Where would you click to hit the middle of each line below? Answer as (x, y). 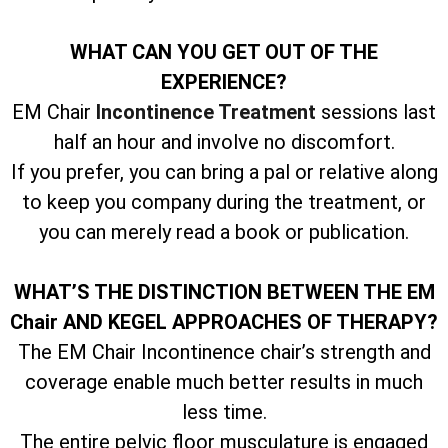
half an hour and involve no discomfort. (224, 141)
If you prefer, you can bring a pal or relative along (224, 171)
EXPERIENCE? (224, 81)
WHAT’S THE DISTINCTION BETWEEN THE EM (224, 291)
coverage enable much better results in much (224, 381)
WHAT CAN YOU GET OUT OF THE (224, 51)
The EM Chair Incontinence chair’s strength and (224, 351)
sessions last (376, 111)
